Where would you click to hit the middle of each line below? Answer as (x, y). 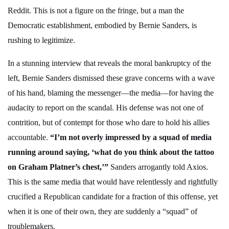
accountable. (29, 138)
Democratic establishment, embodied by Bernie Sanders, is (102, 26)
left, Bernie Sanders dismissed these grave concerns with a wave (111, 78)
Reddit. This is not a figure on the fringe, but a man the (96, 11)
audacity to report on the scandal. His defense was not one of (106, 108)
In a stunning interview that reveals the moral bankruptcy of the (109, 63)
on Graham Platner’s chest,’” (58, 167)
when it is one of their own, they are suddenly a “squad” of (102, 212)
